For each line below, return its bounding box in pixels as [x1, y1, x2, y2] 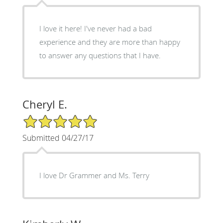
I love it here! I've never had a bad [39, 23, 152, 33]
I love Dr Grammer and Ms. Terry [39, 170, 149, 180]
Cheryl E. [22, 97, 67, 111]
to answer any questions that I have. [39, 50, 161, 60]
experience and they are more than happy [39, 36, 180, 47]
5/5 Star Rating [22, 113, 72, 123]
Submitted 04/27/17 [22, 132, 94, 143]
